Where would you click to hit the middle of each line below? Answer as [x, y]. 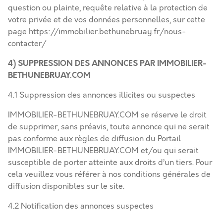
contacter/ [27, 44]
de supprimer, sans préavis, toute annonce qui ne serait [109, 127]
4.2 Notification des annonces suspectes [81, 206]
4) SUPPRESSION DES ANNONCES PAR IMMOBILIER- [107, 63]
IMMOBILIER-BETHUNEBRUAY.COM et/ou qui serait [103, 151]
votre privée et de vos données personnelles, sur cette [107, 20]
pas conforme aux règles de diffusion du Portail [94, 139]
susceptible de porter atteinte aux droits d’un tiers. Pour [110, 163]
